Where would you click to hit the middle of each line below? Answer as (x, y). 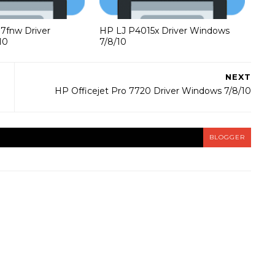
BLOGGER (227, 137)
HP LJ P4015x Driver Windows (164, 31)
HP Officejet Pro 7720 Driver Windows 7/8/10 (153, 91)
